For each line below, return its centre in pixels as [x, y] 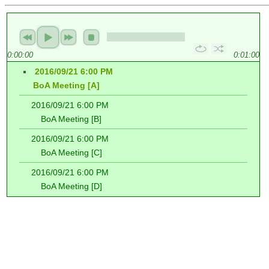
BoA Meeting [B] [66, 119]
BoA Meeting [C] [67, 153]
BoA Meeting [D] [67, 186]
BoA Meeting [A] [62, 85]
